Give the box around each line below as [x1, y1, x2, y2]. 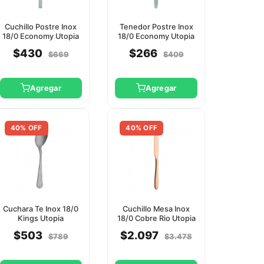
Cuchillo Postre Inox [5, 22, 77, 31]
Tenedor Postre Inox [119, 22, 193, 31]
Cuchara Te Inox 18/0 [3, 204, 79, 213]
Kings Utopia [18, 213, 64, 223]
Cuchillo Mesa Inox [123, 204, 190, 213]
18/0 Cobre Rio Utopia [117, 213, 196, 223]
